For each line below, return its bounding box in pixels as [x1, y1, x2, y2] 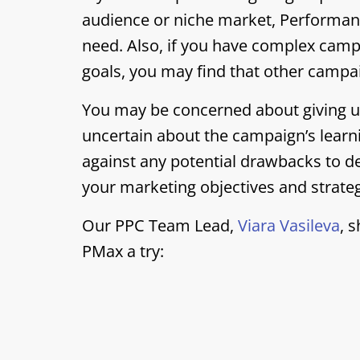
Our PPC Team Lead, [82, 215, 238, 236]
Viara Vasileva [238, 215, 340, 236]
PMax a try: [82, 240, 164, 262]
